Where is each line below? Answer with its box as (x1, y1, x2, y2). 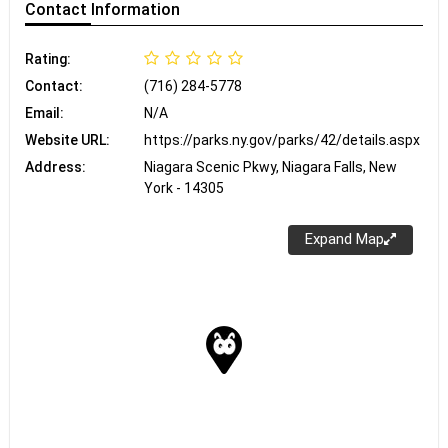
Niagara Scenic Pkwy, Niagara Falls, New (144, 158, 398, 175)
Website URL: (25, 131, 110, 148)
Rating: (25, 50, 71, 67)
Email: (25, 104, 64, 121)
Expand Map (305, 230, 384, 249)
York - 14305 (144, 179, 225, 196)
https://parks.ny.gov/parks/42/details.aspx (144, 131, 421, 148)
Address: (25, 158, 86, 175)
